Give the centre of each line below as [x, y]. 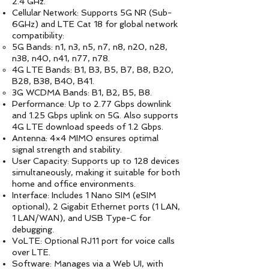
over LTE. [31, 252]
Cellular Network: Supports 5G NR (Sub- [92, 13]
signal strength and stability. [67, 150]
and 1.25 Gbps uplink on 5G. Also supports [95, 115]
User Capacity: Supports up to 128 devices [96, 161]
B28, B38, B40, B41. [53, 81]
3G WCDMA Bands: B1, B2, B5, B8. [82, 92]
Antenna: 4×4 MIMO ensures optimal [85, 138]
